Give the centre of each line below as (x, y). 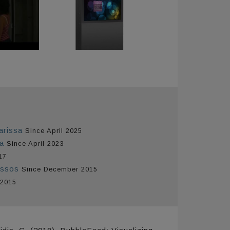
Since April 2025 (53, 130)
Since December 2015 (59, 169)
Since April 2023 (35, 143)
